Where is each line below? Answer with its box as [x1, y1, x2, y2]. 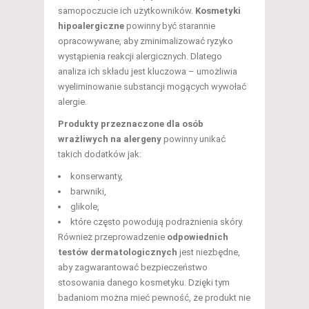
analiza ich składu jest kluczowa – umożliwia [58, 66, 237, 77]
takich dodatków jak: [58, 148, 141, 159]
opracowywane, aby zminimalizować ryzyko [58, 35, 233, 46]
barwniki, [70, 186, 106, 197]
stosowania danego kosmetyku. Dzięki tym [58, 277, 230, 288]
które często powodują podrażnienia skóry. [70, 216, 243, 227]
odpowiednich [167, 231, 228, 242]
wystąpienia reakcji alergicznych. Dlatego [58, 50, 222, 61]
